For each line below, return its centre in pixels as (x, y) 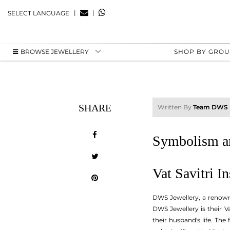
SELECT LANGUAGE (39, 13)
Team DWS (210, 107)
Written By (175, 107)
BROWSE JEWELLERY (55, 51)
